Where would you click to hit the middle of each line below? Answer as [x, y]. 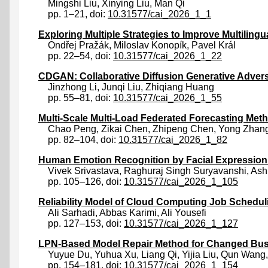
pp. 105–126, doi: [86, 182]
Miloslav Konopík [150, 45]
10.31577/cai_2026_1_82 [173, 140]
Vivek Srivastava [83, 171]
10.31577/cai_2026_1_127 [181, 224]
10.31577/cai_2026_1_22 [167, 56]
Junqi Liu [121, 87]
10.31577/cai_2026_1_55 [167, 98]
